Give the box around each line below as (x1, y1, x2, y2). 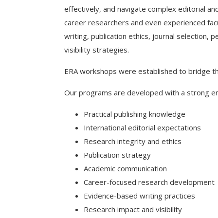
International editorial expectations (84, 123, 201, 132)
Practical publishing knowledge (84, 109, 185, 119)
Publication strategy (84, 150, 151, 160)
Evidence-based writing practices (84, 191, 195, 200)
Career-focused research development (84, 177, 215, 187)
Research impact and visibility (84, 204, 182, 214)
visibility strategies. (64, 45, 129, 54)
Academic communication (84, 163, 167, 173)
